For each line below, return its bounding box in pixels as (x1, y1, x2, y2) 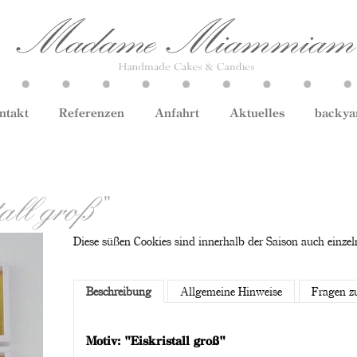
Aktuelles (229, 105, 284, 120)
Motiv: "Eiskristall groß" (85, 333, 226, 348)
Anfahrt (155, 105, 199, 120)
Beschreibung (85, 284, 151, 299)
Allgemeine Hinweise (180, 284, 282, 299)
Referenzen (59, 105, 124, 120)
